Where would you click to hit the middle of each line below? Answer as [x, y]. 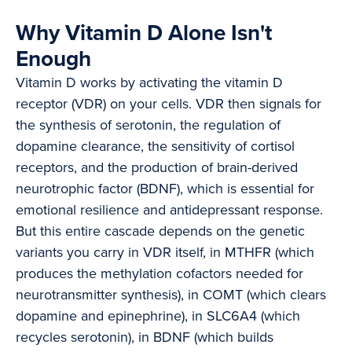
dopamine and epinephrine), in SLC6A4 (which [158, 316]
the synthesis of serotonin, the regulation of [148, 125]
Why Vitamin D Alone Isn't [144, 33]
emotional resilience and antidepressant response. [169, 210]
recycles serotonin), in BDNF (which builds [145, 337]
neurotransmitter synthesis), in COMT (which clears [171, 295]
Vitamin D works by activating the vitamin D [149, 83]
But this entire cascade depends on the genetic [160, 231]
